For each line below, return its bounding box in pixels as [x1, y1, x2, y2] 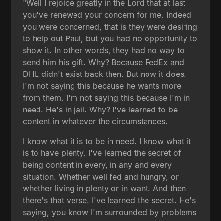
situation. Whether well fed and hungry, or [23, 171, 179, 182]
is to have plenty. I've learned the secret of [23, 147, 182, 158]
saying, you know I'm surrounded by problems [23, 207, 197, 217]
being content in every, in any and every [23, 159, 172, 170]
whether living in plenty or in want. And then [23, 183, 186, 193]
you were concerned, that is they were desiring [23, 21, 198, 32]
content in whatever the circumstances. [23, 116, 168, 126]
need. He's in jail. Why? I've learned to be [23, 104, 178, 114]
